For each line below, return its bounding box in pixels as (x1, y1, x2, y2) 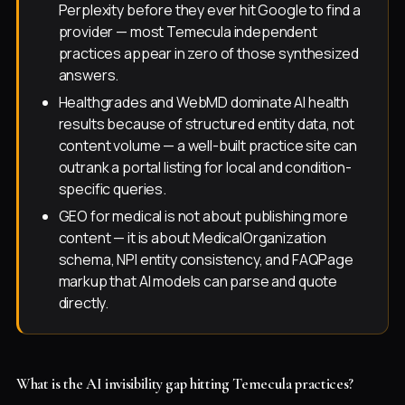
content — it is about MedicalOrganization (58, 228, 327, 249)
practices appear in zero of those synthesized (58, 43, 359, 64)
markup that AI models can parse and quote (58, 271, 338, 292)
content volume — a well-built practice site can (58, 136, 358, 156)
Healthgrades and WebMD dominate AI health (58, 92, 350, 113)
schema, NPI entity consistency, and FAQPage (58, 250, 353, 270)
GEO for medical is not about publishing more (58, 206, 348, 227)
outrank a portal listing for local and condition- (58, 157, 352, 178)
